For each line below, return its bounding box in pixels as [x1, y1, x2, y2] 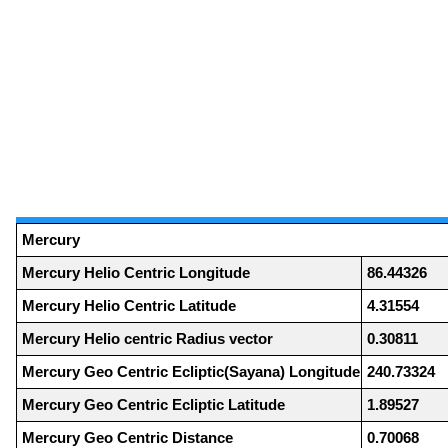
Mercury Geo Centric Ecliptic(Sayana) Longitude [22, 362, 360, 380]
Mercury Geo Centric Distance [22, 428, 233, 446]
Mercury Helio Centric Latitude [22, 296, 236, 314]
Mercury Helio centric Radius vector [22, 329, 273, 347]
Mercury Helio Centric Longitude [22, 263, 250, 281]
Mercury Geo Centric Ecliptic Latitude [22, 395, 285, 413]
